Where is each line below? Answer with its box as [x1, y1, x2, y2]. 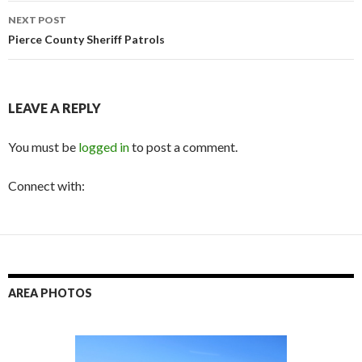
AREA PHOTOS [8, 286, 92, 301]
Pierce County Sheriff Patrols [8, 32, 165, 47]
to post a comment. [129, 139, 238, 155]
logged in [78, 139, 129, 155]
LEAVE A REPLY [8, 100, 101, 116]
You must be [8, 139, 78, 155]
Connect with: [8, 178, 85, 194]
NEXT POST [8, 14, 66, 27]
